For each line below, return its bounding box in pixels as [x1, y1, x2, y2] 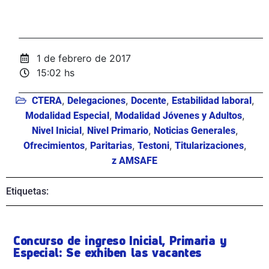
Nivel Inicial [31, 125, 82, 137]
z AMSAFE [112, 155, 157, 167]
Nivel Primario [86, 125, 148, 137]
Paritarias [89, 140, 132, 152]
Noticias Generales [153, 125, 235, 137]
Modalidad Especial [25, 110, 109, 122]
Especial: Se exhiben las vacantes [13, 244, 202, 261]
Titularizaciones [174, 140, 244, 152]
